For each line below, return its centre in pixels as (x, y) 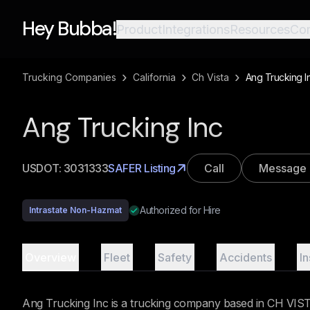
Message (282, 168)
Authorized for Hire (180, 210)
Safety (175, 257)
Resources (260, 29)
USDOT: (43, 168)
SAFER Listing (142, 168)
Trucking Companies (69, 77)
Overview (51, 257)
